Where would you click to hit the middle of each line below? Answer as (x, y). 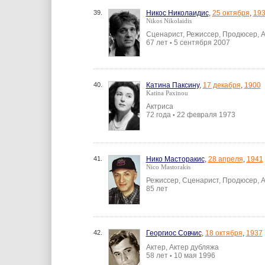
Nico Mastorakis (168, 167)
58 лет (158, 256)
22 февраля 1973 (205, 115)
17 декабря (222, 85)
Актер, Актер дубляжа (182, 247)
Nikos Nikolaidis (169, 21)
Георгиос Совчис (174, 233)
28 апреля (225, 159)
